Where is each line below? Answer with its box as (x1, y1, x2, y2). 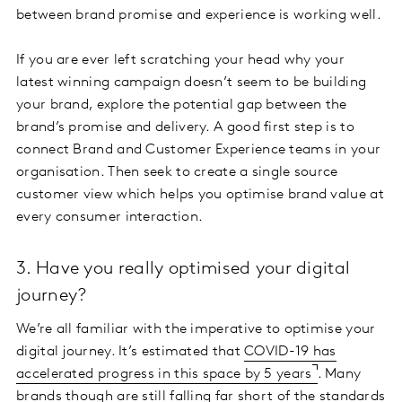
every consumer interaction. (16, 210, 204, 225)
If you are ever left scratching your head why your (16, 53, 345, 68)
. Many (317, 367, 362, 382)
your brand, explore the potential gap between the (16, 98, 347, 113)
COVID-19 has (244, 345, 336, 360)
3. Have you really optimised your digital (16, 260, 351, 279)
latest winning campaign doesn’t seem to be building (16, 75, 367, 91)
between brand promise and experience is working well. (16, 8, 381, 23)
